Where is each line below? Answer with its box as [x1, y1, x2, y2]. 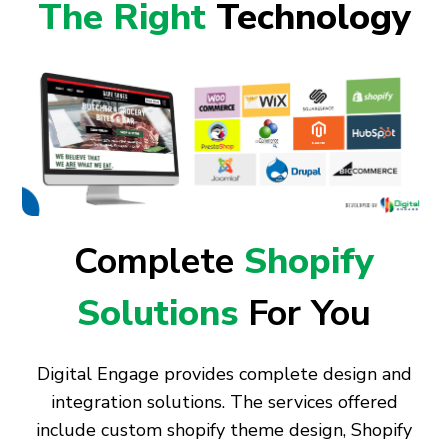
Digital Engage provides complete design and [36, 362, 412, 387]
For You [248, 289, 371, 339]
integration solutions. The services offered [50, 390, 398, 415]
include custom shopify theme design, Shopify [36, 418, 412, 443]
